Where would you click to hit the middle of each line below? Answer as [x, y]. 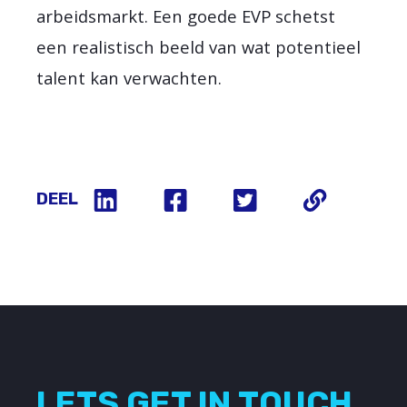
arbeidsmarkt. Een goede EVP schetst [186, 15]
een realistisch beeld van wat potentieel [199, 46]
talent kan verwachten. [129, 77]
